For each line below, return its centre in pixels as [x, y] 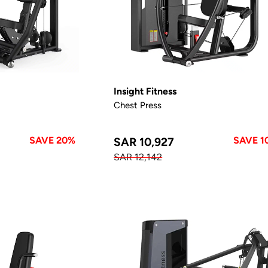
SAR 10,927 [144, 141]
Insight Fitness [145, 91]
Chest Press [138, 105]
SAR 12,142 [138, 157]
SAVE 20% [53, 140]
